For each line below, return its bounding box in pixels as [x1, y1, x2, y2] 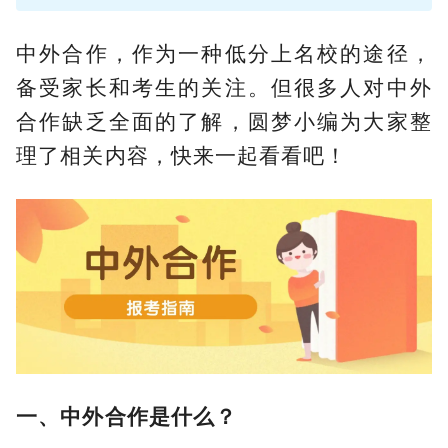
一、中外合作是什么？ [16, 405, 237, 429]
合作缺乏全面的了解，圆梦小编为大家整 [16, 109, 432, 133]
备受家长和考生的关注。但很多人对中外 [16, 75, 432, 99]
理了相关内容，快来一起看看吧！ [16, 143, 348, 167]
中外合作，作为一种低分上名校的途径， [16, 41, 432, 65]
